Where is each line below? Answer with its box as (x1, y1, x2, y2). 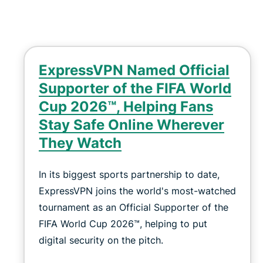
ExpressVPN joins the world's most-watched (39, 184, 236, 197)
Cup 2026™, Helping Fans (39, 97, 213, 115)
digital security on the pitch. (39, 234, 163, 246)
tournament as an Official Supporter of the (39, 201, 228, 213)
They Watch (39, 134, 122, 151)
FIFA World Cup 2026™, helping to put (39, 217, 207, 230)
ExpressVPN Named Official (39, 61, 230, 79)
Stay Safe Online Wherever (39, 116, 224, 133)
